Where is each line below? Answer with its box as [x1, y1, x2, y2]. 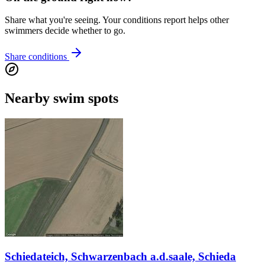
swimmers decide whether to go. [5, 25, 125, 36]
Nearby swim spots [5, 91, 118, 106]
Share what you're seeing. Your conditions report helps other [5, 15, 229, 25]
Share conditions [5, 51, 69, 62]
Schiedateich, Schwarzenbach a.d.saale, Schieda [5, 250, 236, 263]
